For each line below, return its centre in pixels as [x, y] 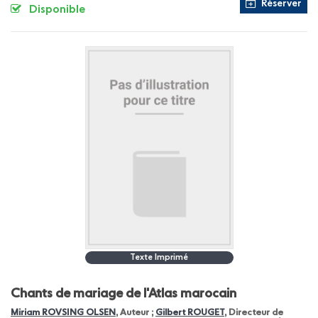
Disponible [57, 10]
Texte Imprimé [159, 257]
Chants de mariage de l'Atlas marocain [124, 294]
